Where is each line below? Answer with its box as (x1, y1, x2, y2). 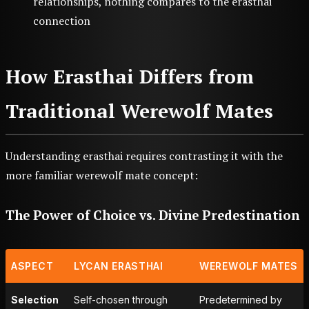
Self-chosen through (74, 294, 168, 306)
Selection (11, 294, 59, 306)
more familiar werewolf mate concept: (6, 168, 198, 183)
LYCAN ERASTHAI (74, 260, 163, 272)
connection (33, 13, 90, 29)
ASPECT (11, 260, 54, 272)
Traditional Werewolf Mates (6, 98, 273, 124)
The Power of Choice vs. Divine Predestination (6, 207, 299, 224)
